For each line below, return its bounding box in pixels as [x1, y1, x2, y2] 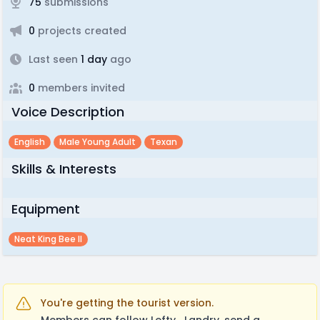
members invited [35, 81, 125, 95]
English [14, 136, 45, 148]
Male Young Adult [59, 136, 136, 148]
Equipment [11, 200, 80, 218]
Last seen [29, 52, 78, 66]
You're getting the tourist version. [41, 296, 214, 310]
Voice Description [11, 103, 124, 121]
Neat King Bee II [14, 233, 82, 245]
